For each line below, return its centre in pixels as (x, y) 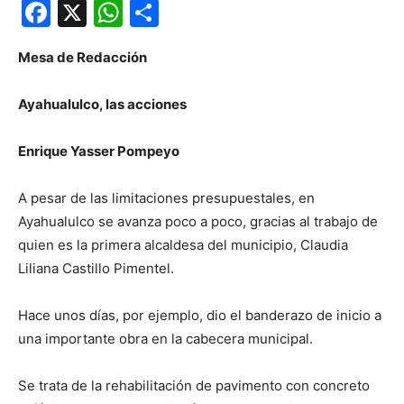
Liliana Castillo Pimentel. (96, 269)
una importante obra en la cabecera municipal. (165, 339)
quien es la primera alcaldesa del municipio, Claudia (183, 245)
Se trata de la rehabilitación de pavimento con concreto (194, 386)
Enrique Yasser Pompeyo (99, 151)
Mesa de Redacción (83, 58)
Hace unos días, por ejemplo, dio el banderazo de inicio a (200, 316)
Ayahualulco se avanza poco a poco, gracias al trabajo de (198, 222)
